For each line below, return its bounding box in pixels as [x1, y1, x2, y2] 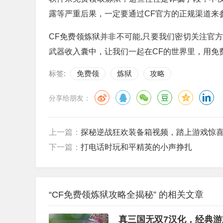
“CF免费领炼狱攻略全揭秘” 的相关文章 [49, 190, 204, 200]
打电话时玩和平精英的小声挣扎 [81, 143, 192, 151]
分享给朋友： [49, 94, 91, 103]
